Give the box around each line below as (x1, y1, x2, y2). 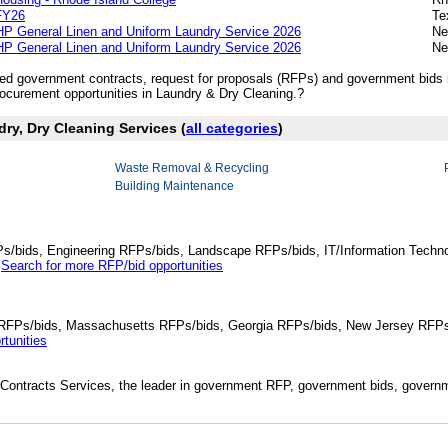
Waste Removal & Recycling (115, 161, 269, 175)
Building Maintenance (115, 179, 234, 193)
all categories (186, 120, 278, 136)
